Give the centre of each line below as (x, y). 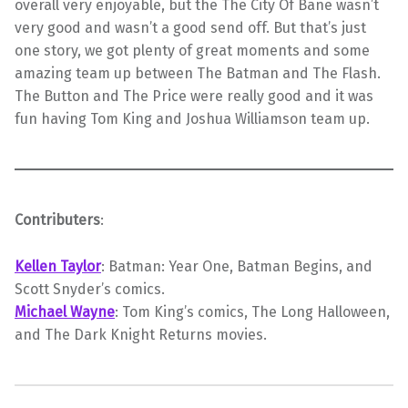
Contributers (57, 219)
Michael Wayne (65, 311)
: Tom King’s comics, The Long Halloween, (252, 311)
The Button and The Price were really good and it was (194, 96)
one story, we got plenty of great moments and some (192, 50)
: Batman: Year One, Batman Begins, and (237, 266)
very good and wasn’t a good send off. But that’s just (190, 27)
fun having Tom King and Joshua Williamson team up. (192, 118)
